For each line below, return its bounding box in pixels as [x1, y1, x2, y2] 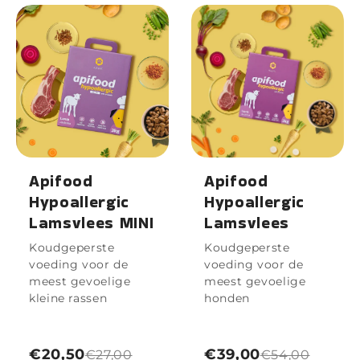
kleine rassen [29, 291, 108, 306]
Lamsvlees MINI [29, 211, 154, 235]
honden [204, 291, 250, 306]
